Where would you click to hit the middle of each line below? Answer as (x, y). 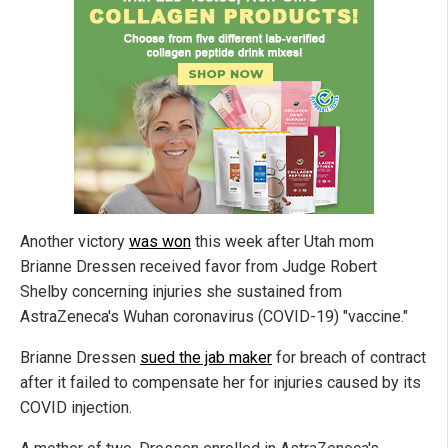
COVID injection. (76, 408)
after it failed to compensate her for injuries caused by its (220, 383)
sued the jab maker (206, 358)
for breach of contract (349, 358)
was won (160, 242)
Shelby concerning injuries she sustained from (181, 292)
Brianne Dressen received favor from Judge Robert (198, 267)
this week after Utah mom (282, 242)
